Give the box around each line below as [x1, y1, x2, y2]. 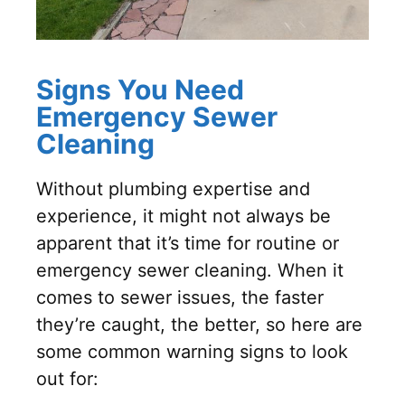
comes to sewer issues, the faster [36, 287, 324, 309]
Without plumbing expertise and [36, 178, 310, 201]
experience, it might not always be [36, 205, 331, 228]
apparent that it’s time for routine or [36, 232, 339, 255]
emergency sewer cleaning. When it [36, 259, 344, 282]
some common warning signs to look [36, 341, 348, 363]
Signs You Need [36, 73, 244, 107]
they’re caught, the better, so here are [36, 314, 363, 336]
